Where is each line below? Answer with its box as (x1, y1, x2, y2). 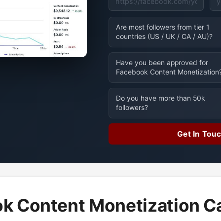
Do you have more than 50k (116, 94, 206, 102)
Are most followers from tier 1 (116, 23, 210, 31)
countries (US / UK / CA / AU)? (116, 33, 213, 40)
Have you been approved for (116, 59, 209, 67)
